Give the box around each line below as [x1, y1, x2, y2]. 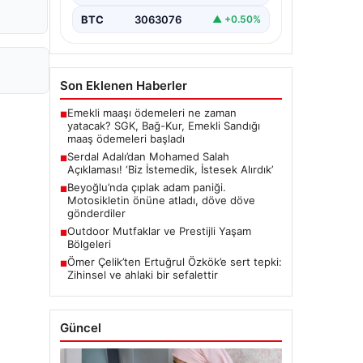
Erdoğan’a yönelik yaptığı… [79, 5, 211, 19]
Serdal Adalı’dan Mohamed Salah [67, 164, 229, 177]
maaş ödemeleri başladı [67, 146, 185, 160]
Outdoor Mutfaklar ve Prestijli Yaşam [67, 238, 251, 252]
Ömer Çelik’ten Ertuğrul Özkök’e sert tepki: [67, 269, 282, 283]
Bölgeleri [67, 251, 111, 265]
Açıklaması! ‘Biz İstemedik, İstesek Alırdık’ [67, 177, 273, 190]
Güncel [60, 334, 101, 350]
